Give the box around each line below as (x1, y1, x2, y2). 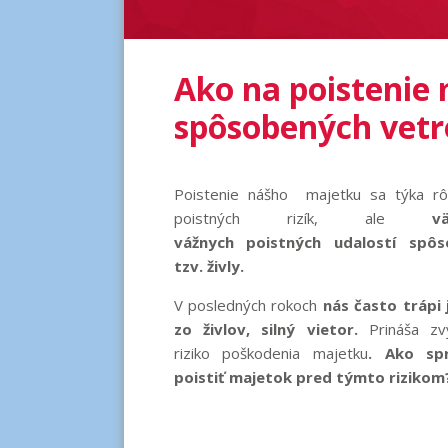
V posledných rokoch (173, 294, 318, 315)
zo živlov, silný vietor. (173, 318, 370, 339)
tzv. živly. (173, 255, 248, 276)
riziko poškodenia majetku (173, 342, 368, 363)
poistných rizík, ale (173, 207, 386, 228)
